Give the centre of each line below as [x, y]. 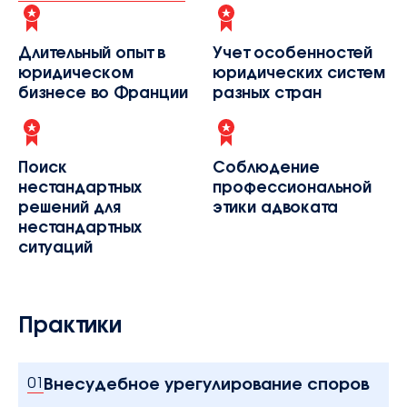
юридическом [76, 71]
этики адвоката [275, 205]
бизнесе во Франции [103, 91]
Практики [70, 322]
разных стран [267, 91]
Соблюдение [266, 165]
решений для [69, 205]
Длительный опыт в [91, 51]
